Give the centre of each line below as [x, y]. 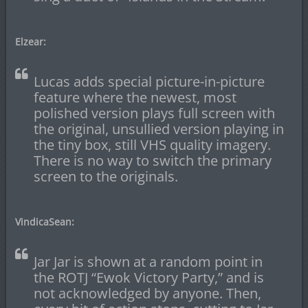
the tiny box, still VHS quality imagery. [152, 145]
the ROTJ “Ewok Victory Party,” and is [148, 278]
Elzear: [30, 42]
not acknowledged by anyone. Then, [147, 294]
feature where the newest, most [135, 98]
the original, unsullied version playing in [158, 129]
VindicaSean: [44, 222]
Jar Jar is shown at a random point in [148, 262]
